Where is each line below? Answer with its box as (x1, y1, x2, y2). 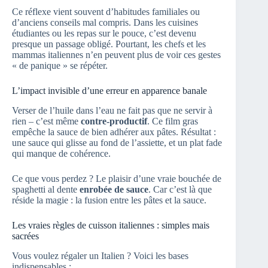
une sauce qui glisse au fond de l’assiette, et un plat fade (12, 137, 222, 148)
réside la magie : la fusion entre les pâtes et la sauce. (12, 194, 206, 205)
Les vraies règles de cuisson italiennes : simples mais (12, 220, 209, 230)
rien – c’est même (12, 115, 81, 126)
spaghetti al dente (12, 184, 80, 194)
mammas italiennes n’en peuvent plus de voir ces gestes (12, 50, 221, 60)
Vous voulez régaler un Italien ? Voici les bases (12, 250, 188, 261)
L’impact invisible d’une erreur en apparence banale (12, 86, 207, 96)
